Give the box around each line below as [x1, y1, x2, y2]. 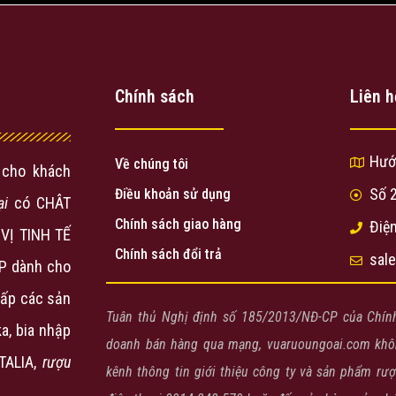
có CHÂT [8, 194, 71, 213]
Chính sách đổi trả [115, 246, 222, 263]
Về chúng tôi [115, 156, 188, 173]
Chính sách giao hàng [115, 216, 241, 233]
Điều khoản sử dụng [115, 186, 231, 203]
